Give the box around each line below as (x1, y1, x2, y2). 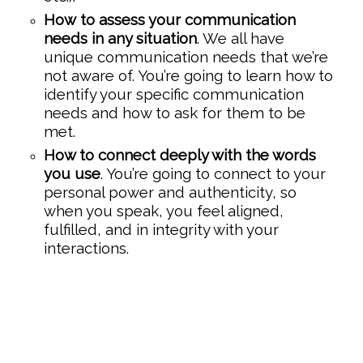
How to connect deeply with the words (43, 146, 316, 164)
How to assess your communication (43, 11, 296, 29)
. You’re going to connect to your (100, 164, 326, 183)
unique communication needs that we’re (43, 48, 328, 66)
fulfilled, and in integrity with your (43, 220, 279, 239)
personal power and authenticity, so (43, 183, 297, 202)
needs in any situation (43, 29, 197, 48)
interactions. (43, 239, 129, 258)
